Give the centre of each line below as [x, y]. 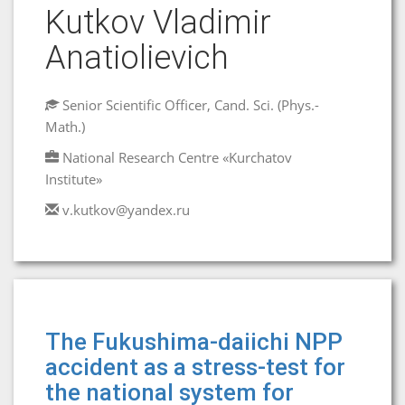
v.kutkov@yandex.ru [126, 210]
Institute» [74, 179]
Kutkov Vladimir [158, 23]
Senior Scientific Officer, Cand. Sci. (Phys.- [189, 105]
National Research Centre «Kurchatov [177, 157]
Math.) [65, 127]
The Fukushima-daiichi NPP [194, 342]
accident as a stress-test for [195, 367]
